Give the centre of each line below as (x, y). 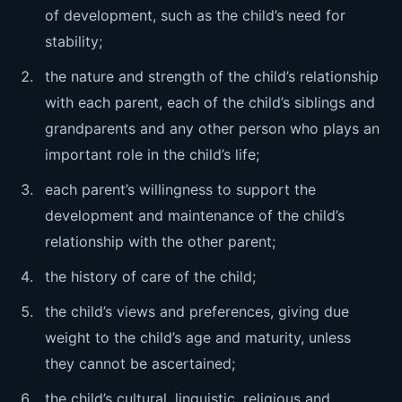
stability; (74, 41)
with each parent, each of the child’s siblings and (210, 102)
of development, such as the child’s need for (195, 15)
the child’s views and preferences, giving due (197, 311)
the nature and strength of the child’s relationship (212, 76)
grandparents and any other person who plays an (212, 128)
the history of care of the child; (150, 276)
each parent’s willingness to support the (180, 189)
